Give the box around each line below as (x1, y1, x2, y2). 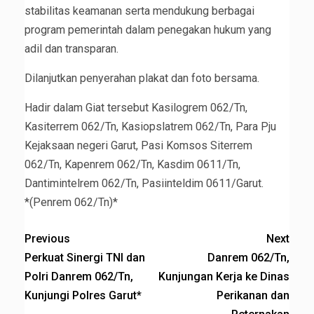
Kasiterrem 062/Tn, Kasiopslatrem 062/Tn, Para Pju (25, 119, 276, 133)
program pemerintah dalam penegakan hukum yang (25, 22, 271, 36)
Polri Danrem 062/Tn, (25, 269, 133, 283)
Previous (25, 231, 70, 245)
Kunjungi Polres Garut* (25, 288, 142, 302)
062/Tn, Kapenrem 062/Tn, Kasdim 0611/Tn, (25, 157, 240, 171)
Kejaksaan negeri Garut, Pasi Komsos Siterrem (25, 138, 252, 152)
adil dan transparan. (25, 41, 118, 55)
